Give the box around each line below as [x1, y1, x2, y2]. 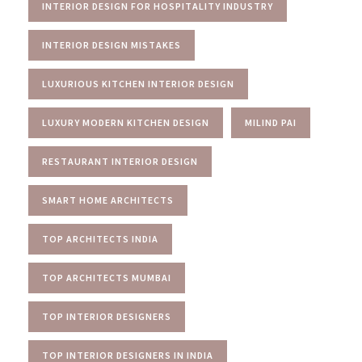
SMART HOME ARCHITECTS [42, 193, 174, 206]
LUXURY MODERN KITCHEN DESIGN [42, 116, 209, 128]
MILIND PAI [245, 116, 297, 128]
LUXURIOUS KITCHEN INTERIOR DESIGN [42, 77, 234, 90]
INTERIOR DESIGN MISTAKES [42, 38, 181, 51]
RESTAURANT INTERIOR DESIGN [42, 154, 198, 167]
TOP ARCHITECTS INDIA [42, 232, 158, 245]
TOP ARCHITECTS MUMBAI [42, 271, 171, 284]
